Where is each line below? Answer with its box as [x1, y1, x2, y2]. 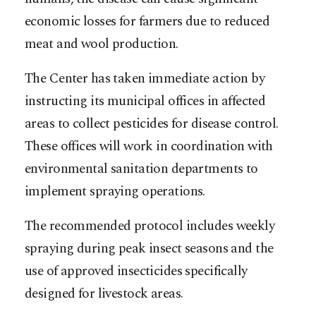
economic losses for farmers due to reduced [25, 11, 270, 32]
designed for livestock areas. [25, 283, 183, 304]
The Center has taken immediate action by [25, 68, 265, 89]
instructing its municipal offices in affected [25, 90, 266, 111]
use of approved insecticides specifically [25, 260, 248, 281]
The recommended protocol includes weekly [25, 215, 275, 236]
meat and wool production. [25, 33, 178, 54]
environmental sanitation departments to [25, 158, 258, 179]
